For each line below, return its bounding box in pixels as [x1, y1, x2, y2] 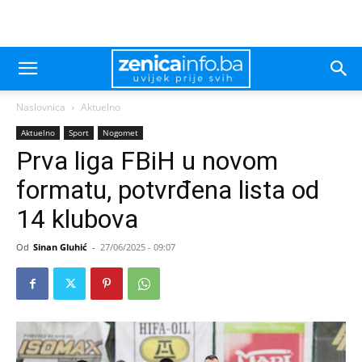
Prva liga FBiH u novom [16, 145, 278, 176]
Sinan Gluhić [33, 241, 87, 253]
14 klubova [16, 204, 138, 234]
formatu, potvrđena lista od [16, 175, 319, 205]
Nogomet [103, 127, 138, 138]
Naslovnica [16, 100, 65, 114]
